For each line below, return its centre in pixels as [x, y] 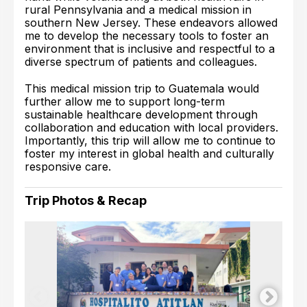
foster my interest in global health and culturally [149, 153]
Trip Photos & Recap [86, 200]
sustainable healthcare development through [141, 114]
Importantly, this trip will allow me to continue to [150, 140]
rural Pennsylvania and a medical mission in [138, 10]
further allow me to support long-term [125, 101]
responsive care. [68, 167]
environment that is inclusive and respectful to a [150, 49]
